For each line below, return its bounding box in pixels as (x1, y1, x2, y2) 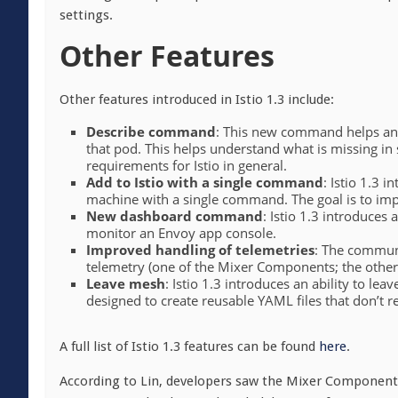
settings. (60, 7, 113, 23)
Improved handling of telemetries (86, 241, 314, 259)
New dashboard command (86, 207, 263, 225)
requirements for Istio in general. (86, 156, 287, 174)
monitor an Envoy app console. (86, 224, 276, 242)
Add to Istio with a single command (86, 173, 323, 191)
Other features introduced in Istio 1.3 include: (60, 92, 334, 107)
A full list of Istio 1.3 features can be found (60, 338, 319, 354)
